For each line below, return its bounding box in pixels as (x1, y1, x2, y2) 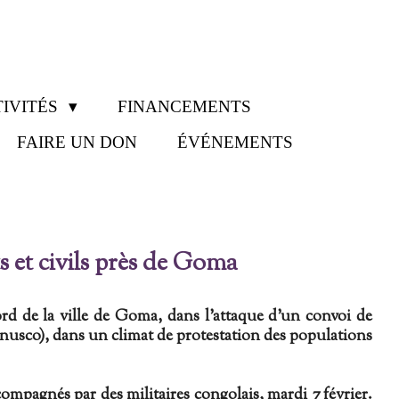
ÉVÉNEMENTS (177, 133, 293, 151)
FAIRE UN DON (17, 133, 137, 151)
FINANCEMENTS (118, 97, 252, 116)
